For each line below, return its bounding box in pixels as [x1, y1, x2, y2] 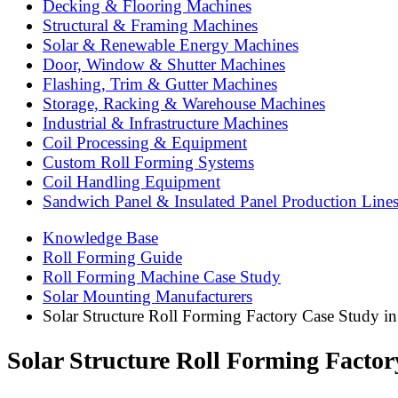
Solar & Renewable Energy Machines [43, 36, 298, 55]
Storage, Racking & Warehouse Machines [43, 94, 325, 114]
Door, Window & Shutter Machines [43, 55, 285, 75]
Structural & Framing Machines [43, 16, 258, 36]
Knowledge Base [43, 227, 158, 247]
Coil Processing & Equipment [43, 133, 247, 153]
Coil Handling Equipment [43, 172, 220, 192]
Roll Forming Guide [43, 247, 182, 267]
